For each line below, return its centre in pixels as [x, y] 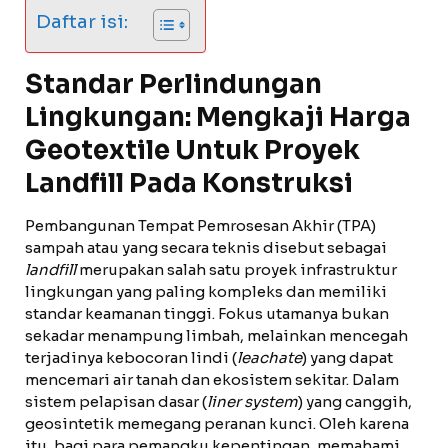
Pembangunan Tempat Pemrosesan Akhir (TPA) [200, 225]
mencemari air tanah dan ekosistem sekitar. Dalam [212, 379]
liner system [252, 401]
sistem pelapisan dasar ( [116, 401]
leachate [269, 357]
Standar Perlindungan [173, 84]
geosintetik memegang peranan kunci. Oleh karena [217, 423]
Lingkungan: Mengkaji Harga [218, 117]
